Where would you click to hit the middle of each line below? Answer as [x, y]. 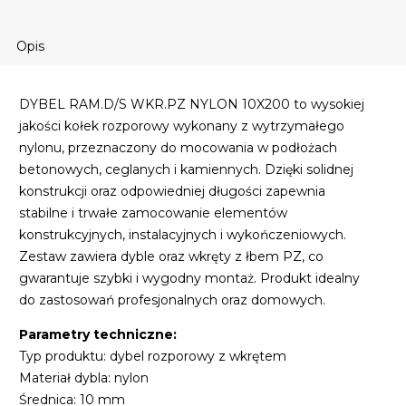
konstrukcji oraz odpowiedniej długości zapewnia [173, 192]
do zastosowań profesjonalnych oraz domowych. [173, 300]
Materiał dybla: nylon [84, 378]
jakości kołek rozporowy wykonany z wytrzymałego [182, 126]
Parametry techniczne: [98, 335]
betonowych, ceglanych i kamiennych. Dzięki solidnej [187, 170]
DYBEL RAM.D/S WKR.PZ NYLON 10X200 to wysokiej [192, 105]
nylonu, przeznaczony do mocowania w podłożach [179, 148]
